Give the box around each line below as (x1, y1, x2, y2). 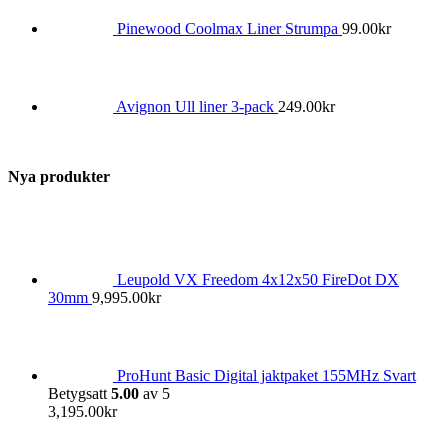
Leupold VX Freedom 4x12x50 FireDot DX (117, 271, 399, 289)
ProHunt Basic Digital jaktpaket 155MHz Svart (117, 367, 416, 385)
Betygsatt (48, 385, 111, 403)
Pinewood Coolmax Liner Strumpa (117, 19, 342, 37)
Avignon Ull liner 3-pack (116, 97, 278, 115)
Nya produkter (8, 168, 110, 186)
